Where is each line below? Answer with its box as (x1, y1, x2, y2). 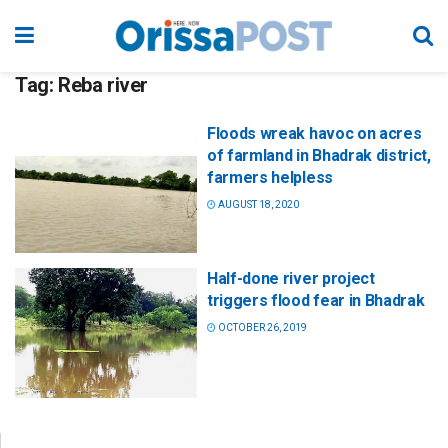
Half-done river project (207, 269, 375, 289)
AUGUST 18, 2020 (216, 199, 299, 210)
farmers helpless (207, 168, 333, 187)
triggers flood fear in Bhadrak (207, 291, 425, 311)
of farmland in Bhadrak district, (207, 146, 431, 165)
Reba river (58, 73, 148, 97)
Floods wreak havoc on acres (207, 124, 422, 143)
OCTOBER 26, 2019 (216, 322, 307, 334)
